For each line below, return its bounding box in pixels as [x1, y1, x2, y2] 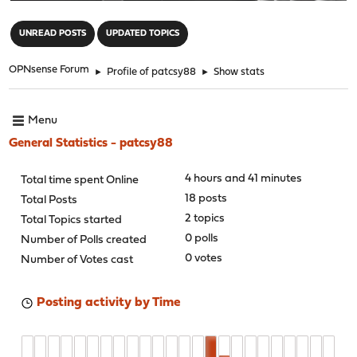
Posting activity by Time [33, 296, 182, 309]
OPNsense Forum [9, 64, 90, 75]
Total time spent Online [21, 174, 139, 186]
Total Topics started [21, 214, 123, 226]
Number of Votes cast [21, 253, 134, 266]
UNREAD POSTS [19, 29, 87, 38]
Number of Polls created [21, 233, 147, 246]
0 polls [184, 232, 218, 245]
